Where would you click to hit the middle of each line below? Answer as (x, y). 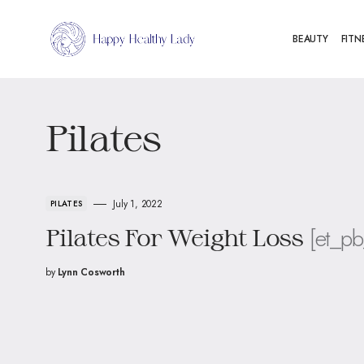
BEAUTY (310, 39)
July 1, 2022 (138, 204)
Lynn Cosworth (91, 272)
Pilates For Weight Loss (175, 237)
